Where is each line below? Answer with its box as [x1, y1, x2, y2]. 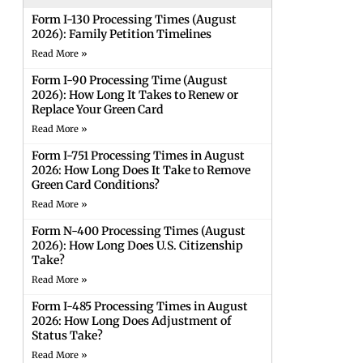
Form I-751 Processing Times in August [31, 148, 245, 163]
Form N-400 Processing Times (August [31, 224, 246, 238]
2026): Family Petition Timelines [31, 27, 211, 41]
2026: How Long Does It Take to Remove [31, 163, 250, 177]
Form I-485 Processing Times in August [31, 299, 248, 314]
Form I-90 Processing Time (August [31, 73, 228, 88]
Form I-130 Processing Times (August [31, 12, 237, 27]
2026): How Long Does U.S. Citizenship [31, 238, 243, 253]
